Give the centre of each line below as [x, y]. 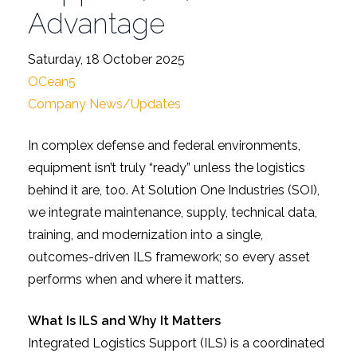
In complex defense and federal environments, [164, 145]
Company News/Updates [104, 104]
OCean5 [52, 81]
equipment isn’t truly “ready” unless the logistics [167, 167]
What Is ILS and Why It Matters [124, 320]
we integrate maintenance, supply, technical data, [173, 212]
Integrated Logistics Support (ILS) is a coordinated [176, 343]
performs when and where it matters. [136, 279]
